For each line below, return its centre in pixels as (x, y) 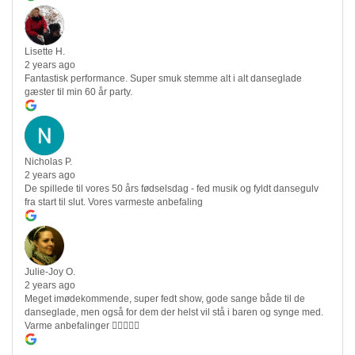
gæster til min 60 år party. (78, 92)
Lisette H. (45, 52)
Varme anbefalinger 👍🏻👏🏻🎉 (82, 326)
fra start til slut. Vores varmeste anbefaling (114, 202)
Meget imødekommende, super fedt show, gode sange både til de (165, 299)
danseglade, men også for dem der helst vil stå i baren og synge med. (174, 313)
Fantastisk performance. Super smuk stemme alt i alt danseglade (163, 79)
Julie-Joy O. (50, 272)
